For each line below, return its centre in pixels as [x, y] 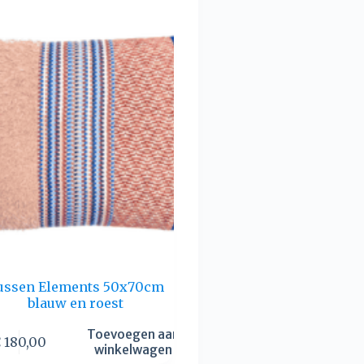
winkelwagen [133, 349]
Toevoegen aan [133, 334]
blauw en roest [76, 303]
